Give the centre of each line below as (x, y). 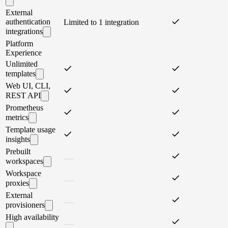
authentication (28, 22)
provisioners (25, 205)
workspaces (24, 161)
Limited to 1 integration (101, 22)
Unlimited (22, 64)
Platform (19, 44)
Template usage (31, 130)
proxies (17, 183)
